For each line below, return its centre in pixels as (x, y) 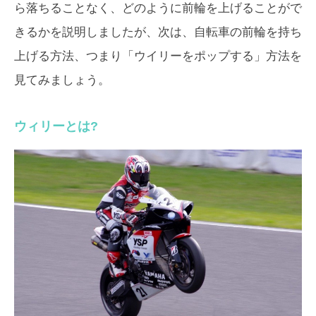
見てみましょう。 (62, 80)
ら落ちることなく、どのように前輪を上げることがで (158, 8)
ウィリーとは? (56, 126)
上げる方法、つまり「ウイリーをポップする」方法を (158, 56)
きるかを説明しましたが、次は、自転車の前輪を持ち (158, 32)
